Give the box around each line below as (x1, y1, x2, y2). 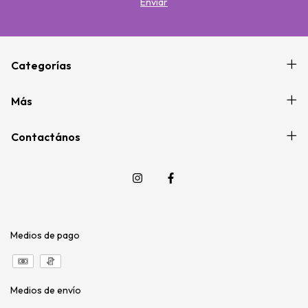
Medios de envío (10, 284, 81, 297)
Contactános (11, 130, 80, 144)
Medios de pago (10, 229, 80, 242)
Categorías (11, 58, 71, 73)
